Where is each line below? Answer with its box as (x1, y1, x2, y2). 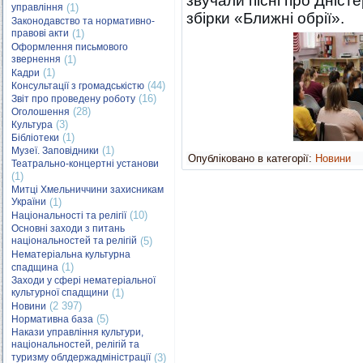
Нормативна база (11, 314, 93, 325)
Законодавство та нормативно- (11, 15, 155, 27)
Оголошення (11, 106, 70, 117)
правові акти (11, 28, 69, 40)
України (11, 196, 46, 208)
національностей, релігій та (11, 339, 139, 351)
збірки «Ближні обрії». (186, 10, 344, 27)
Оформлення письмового (11, 41, 128, 53)
